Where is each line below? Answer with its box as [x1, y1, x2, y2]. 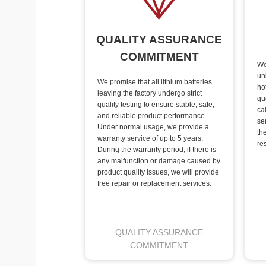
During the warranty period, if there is [97, 145, 217, 154]
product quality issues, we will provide [97, 167, 220, 176]
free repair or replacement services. [97, 179, 212, 188]
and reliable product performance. [97, 111, 207, 120]
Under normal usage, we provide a [97, 122, 210, 131]
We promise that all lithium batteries [97, 77, 213, 86]
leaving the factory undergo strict [97, 88, 202, 97]
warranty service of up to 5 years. [97, 134, 204, 142]
